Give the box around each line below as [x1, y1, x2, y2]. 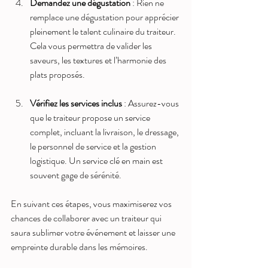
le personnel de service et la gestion [30, 139, 158, 153]
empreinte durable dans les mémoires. [11, 239, 148, 254]
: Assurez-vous [122, 96, 181, 110]
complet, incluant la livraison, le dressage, [30, 124, 181, 139]
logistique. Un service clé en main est [30, 153, 165, 167]
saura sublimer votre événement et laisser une [11, 225, 177, 239]
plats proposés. [30, 67, 85, 81]
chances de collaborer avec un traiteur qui [11, 211, 163, 225]
